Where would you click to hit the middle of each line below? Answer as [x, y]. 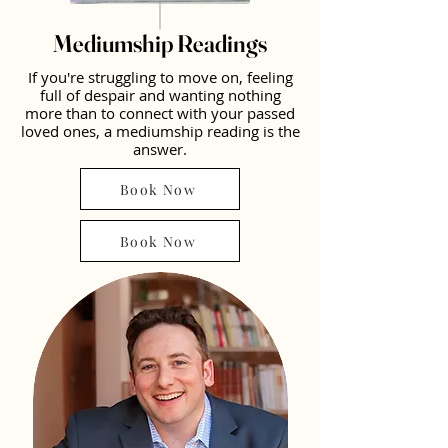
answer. [160, 149]
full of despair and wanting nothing [160, 95]
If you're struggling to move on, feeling [160, 77]
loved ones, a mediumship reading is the [160, 131]
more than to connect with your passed [160, 113]
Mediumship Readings [160, 43]
